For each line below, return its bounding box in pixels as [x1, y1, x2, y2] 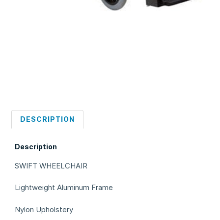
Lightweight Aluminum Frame [15, 183, 113, 192]
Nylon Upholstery [15, 204, 73, 214]
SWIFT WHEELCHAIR [15, 161, 87, 171]
